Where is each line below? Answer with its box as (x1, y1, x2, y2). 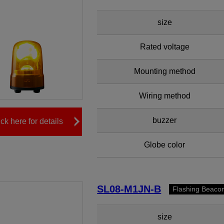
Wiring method (138, 91, 190, 100)
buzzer (152, 116, 177, 124)
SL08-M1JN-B (97, 183, 161, 194)
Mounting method (133, 67, 195, 75)
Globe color (144, 140, 185, 149)
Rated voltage (139, 42, 189, 51)
